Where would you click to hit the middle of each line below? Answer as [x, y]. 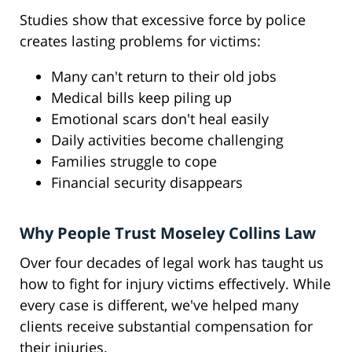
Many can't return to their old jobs [164, 77]
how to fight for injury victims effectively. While [175, 284]
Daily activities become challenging [167, 140]
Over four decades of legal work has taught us [172, 263]
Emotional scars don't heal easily [160, 119]
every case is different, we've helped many [159, 305]
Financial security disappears [147, 183]
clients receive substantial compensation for [166, 326]
